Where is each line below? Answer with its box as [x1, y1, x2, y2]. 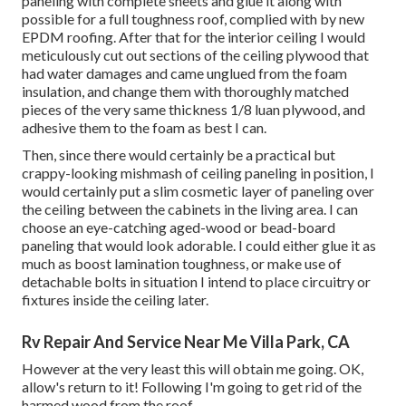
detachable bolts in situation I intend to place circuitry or [22, 273, 371, 291]
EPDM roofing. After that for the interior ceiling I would [22, 28, 365, 46]
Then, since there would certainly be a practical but [22, 146, 335, 164]
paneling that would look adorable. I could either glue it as [22, 237, 376, 255]
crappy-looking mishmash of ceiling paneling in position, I [22, 164, 374, 182]
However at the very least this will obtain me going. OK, [22, 360, 363, 378]
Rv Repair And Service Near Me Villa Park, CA [22, 332, 350, 353]
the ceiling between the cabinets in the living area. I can [22, 200, 358, 218]
